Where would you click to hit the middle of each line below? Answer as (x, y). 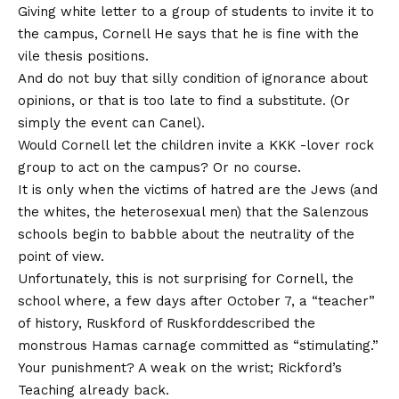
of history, (52, 324)
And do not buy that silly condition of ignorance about (193, 79)
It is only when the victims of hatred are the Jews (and (198, 190)
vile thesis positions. (83, 57)
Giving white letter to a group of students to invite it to (196, 12)
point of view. (61, 257)
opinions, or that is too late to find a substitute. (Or (184, 101)
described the (270, 324)
